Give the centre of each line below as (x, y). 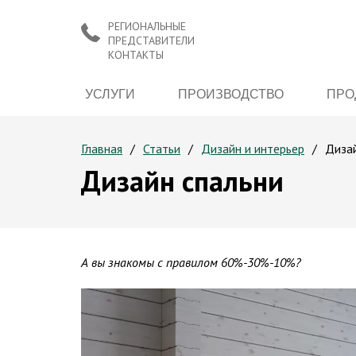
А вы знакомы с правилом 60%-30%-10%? (191, 262)
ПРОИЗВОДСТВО (231, 94)
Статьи (162, 149)
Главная (102, 149)
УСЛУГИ (110, 94)
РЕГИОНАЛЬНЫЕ (147, 26)
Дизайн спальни (182, 181)
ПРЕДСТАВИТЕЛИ (151, 41)
